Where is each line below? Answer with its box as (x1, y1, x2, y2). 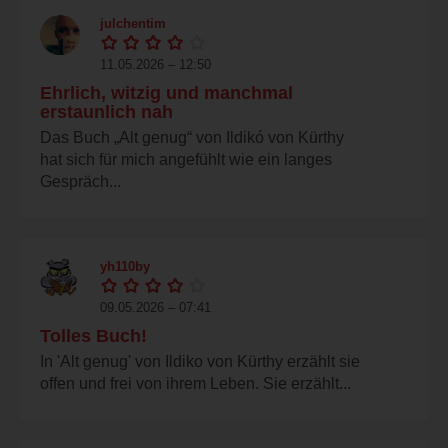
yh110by (100, 258, 150, 274)
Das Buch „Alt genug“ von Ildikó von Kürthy (40, 128, 344, 146)
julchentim (100, 15, 166, 31)
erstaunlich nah (40, 101, 173, 122)
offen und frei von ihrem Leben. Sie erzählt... (40, 374, 351, 392)
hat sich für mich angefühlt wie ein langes (40, 150, 332, 168)
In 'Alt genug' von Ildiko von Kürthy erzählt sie (40, 352, 360, 370)
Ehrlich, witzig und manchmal (40, 82, 293, 103)
